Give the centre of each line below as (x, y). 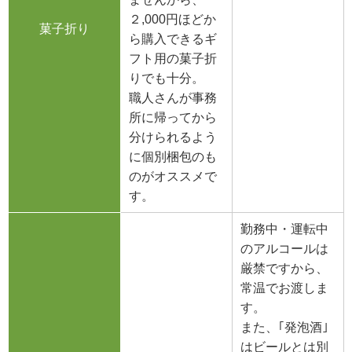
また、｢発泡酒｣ (284, 328)
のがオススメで (173, 177)
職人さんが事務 (173, 98)
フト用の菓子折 (173, 59)
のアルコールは (284, 249)
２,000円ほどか (172, 20)
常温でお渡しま (284, 288)
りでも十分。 (167, 79)
